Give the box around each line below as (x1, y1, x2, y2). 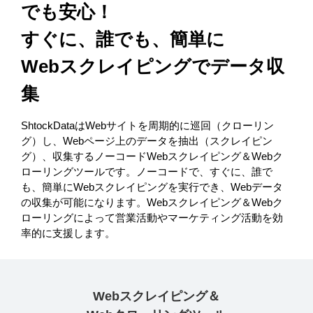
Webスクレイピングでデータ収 (21, 55, 284, 77)
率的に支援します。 (21, 226, 115, 239)
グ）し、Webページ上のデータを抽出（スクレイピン (21, 134, 272, 147)
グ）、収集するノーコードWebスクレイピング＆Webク (21, 150, 283, 162)
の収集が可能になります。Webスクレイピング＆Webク (21, 196, 283, 208)
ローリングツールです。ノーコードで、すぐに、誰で (21, 165, 272, 177)
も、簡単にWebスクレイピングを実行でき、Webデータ (21, 180, 283, 193)
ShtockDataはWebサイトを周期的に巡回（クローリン (21, 119, 274, 131)
